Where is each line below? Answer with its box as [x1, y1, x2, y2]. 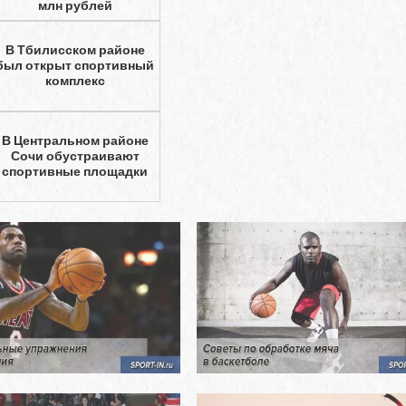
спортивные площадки [2, 163, 149, 179]
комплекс [44, 72, 105, 89]
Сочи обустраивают [10, 148, 140, 164]
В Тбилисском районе [5, 42, 145, 58]
